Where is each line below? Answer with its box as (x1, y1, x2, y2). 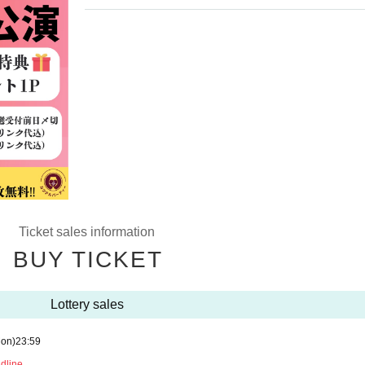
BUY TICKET (12, 247, 163, 272)
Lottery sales (50, 297, 124, 311)
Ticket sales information (19, 225, 155, 239)
